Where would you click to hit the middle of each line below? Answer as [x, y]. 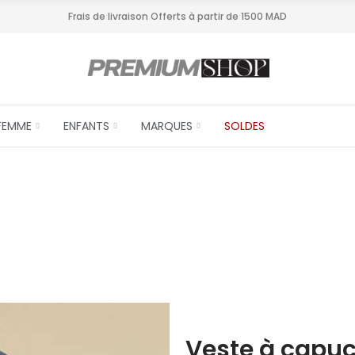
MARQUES [167, 126]
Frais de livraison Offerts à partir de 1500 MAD [177, 16]
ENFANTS [87, 126]
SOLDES [245, 126]
